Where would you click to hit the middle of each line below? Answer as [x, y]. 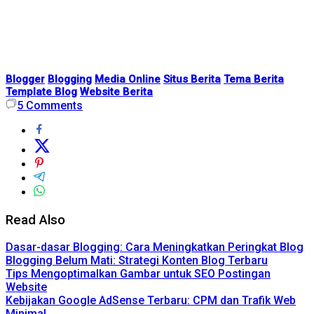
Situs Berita [192, 79]
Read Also [35, 220]
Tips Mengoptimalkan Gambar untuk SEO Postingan [138, 274]
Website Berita [116, 91]
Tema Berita [254, 79]
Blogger [25, 79]
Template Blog [41, 91]
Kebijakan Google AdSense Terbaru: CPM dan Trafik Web [151, 301]
